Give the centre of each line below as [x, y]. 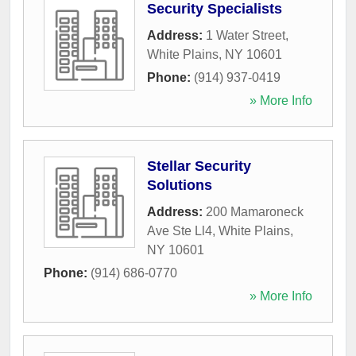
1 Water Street [246, 35]
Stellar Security [199, 166]
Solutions [180, 185]
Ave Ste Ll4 [180, 231]
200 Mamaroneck [255, 212]
